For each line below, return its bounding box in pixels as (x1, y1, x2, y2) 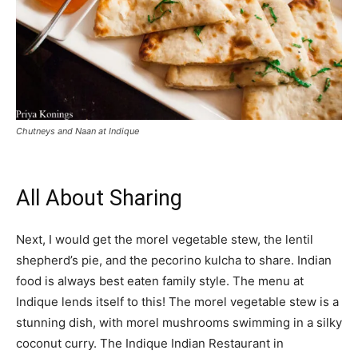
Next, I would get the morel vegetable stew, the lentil (16, 231, 313, 247)
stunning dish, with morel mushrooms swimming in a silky (16, 314, 342, 330)
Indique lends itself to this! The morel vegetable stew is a (16, 293, 339, 309)
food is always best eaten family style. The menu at (16, 272, 304, 288)
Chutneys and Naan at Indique (16, 125, 139, 137)
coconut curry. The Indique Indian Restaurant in (16, 335, 284, 351)
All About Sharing (16, 185, 182, 211)
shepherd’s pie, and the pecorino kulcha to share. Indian (16, 252, 332, 268)
